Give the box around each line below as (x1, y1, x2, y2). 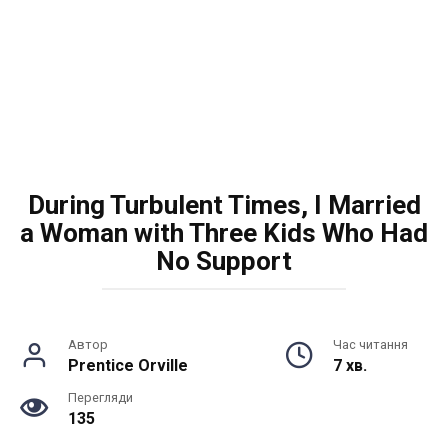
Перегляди (68, 390, 133, 405)
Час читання (333, 337, 408, 352)
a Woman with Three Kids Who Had (20, 218, 428, 248)
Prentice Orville (68, 356, 188, 375)
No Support (156, 246, 292, 276)
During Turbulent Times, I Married (27, 190, 421, 220)
